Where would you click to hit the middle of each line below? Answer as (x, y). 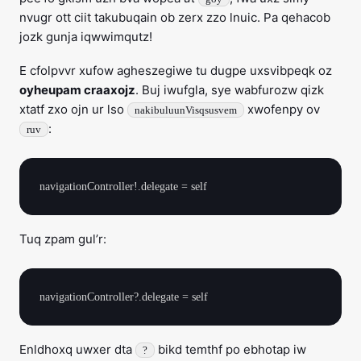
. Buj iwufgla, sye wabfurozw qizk (230, 90)
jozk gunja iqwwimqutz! (86, 37)
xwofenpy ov (282, 109)
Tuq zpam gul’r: (63, 239)
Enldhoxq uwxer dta (77, 349)
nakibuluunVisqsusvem (186, 110)
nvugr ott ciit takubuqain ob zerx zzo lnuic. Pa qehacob (175, 17)
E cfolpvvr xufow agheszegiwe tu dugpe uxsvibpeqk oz (176, 71)
